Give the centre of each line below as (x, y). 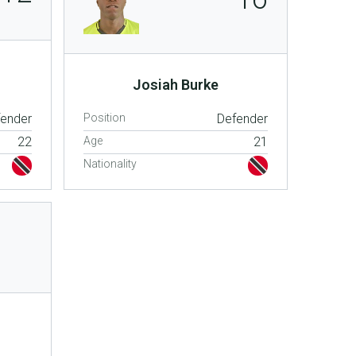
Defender (242, 118)
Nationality (110, 163)
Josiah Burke (176, 84)
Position (105, 117)
